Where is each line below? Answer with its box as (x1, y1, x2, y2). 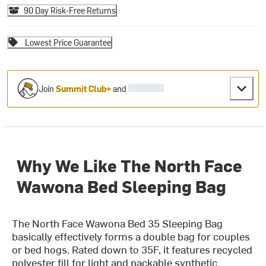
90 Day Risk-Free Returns (24, 4, 116, 16)
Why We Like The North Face (17, 154, 243, 177)
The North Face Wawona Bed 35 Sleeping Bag (12, 216, 223, 231)
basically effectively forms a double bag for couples (12, 229, 251, 244)
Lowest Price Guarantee (25, 36, 112, 48)
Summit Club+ (56, 83, 112, 94)
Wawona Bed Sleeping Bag (17, 175, 227, 198)
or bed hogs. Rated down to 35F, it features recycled (12, 242, 253, 257)
